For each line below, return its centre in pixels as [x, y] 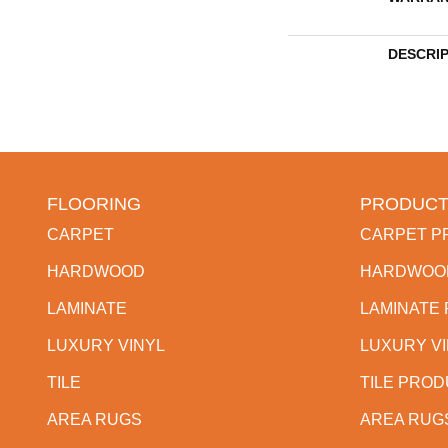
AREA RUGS [94, 420]
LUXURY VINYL [106, 346]
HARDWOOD [96, 272]
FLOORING [94, 204]
